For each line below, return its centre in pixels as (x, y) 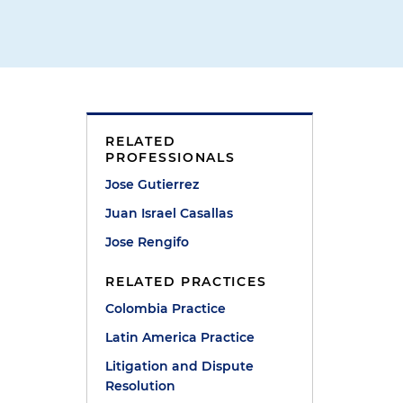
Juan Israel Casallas (170, 213)
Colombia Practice (166, 309)
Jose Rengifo (148, 242)
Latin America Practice (180, 337)
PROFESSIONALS (170, 157)
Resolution (141, 386)
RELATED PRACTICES (186, 282)
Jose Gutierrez (152, 184)
